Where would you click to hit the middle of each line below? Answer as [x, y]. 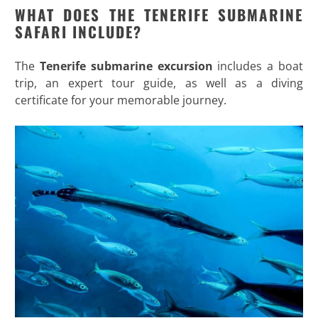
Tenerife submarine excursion [128, 66]
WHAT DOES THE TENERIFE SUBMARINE [159, 14]
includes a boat [261, 66]
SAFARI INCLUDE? [78, 31]
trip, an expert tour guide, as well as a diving [159, 83]
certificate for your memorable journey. [120, 100]
